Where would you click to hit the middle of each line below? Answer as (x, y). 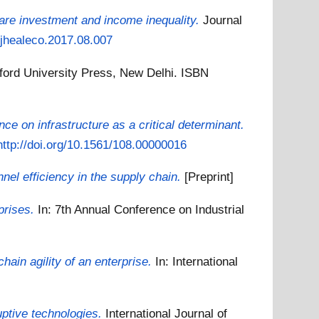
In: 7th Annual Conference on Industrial (141, 209)
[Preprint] (209, 177)
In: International (197, 261)
